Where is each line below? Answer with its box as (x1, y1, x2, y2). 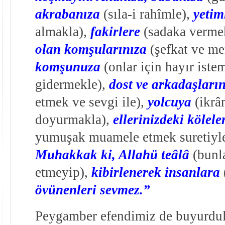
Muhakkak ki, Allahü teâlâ (35, 147, 189, 162)
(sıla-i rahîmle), (99, 6, 193, 22)
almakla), (35, 24, 90, 39)
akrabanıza (35, 6, 100, 22)
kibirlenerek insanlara (91, 164, 220, 180)
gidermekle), (35, 76, 109, 92)
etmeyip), (35, 164, 91, 180)
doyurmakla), (35, 111, 113, 127)
